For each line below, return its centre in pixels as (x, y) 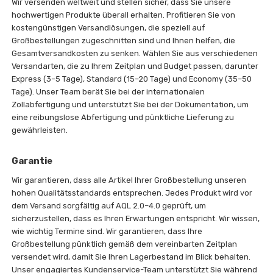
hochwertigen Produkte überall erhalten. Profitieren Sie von (124, 15)
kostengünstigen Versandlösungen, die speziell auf (108, 27)
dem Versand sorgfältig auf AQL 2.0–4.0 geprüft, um (109, 205)
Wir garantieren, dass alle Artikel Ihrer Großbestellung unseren (129, 180)
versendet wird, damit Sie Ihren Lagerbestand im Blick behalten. (131, 257)
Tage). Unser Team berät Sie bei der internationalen (108, 91)
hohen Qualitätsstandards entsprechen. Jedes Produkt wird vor (132, 193)
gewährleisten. (40, 130)
